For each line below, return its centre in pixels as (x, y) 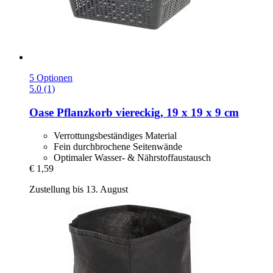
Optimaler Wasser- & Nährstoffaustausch (132, 158)
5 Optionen (51, 77)
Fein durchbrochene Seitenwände (118, 147)
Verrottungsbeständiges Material (115, 136)
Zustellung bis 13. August (79, 190)
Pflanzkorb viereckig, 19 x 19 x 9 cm (146, 112)
